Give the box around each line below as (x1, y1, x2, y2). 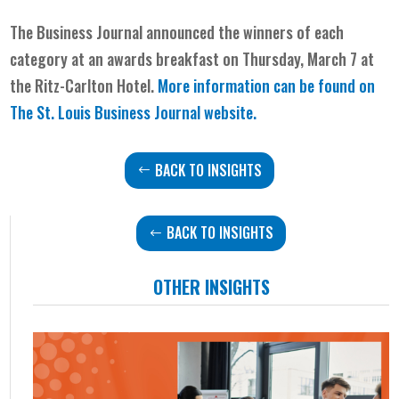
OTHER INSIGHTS (152, 273, 270, 301)
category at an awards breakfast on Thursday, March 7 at (10, 46, 375, 70)
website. (200, 100, 257, 124)
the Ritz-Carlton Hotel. (10, 73, 159, 97)
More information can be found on (158, 73, 376, 97)
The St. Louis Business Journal (10, 100, 201, 124)
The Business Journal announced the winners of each (10, 20, 345, 44)
